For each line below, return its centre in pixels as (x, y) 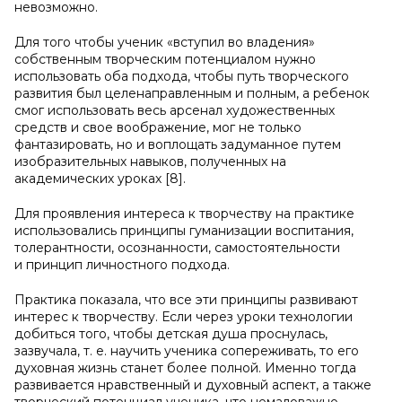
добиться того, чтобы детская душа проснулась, (171, 334)
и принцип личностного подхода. (122, 265)
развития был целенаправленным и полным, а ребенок (192, 93)
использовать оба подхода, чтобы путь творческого (182, 76)
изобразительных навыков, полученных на (150, 162)
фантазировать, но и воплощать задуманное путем (178, 144)
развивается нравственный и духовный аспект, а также (193, 385)
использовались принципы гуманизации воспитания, (184, 231)
